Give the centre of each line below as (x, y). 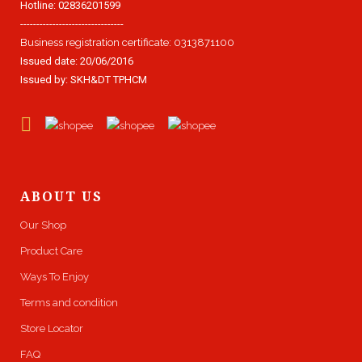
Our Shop (43, 225)
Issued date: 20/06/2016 (77, 61)
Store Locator (52, 328)
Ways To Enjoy (55, 277)
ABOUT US (61, 196)
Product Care (51, 251)
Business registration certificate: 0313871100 (127, 42)
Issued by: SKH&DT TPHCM (84, 80)
